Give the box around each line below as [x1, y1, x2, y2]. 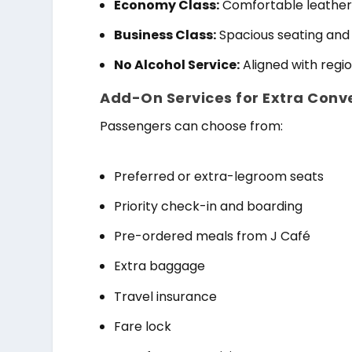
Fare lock [114, 317, 172, 335]
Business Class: [114, 25, 217, 44]
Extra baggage [114, 257, 206, 276]
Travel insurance [114, 287, 218, 306]
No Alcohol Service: [114, 56, 240, 75]
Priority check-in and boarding [114, 197, 303, 215]
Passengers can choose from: [100, 117, 284, 136]
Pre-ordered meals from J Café [114, 227, 311, 246]
